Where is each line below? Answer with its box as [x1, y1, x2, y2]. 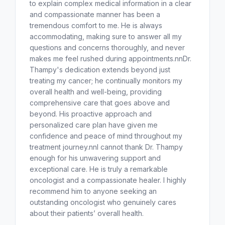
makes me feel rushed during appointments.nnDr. [30, 54, 191, 63]
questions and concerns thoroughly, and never [30, 43, 185, 52]
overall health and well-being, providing [30, 87, 162, 96]
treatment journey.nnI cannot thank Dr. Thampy [30, 142, 183, 151]
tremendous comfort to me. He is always [30, 21, 162, 30]
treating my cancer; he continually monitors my [30, 76, 182, 85]
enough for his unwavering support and [30, 153, 161, 162]
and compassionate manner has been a [30, 10, 160, 19]
